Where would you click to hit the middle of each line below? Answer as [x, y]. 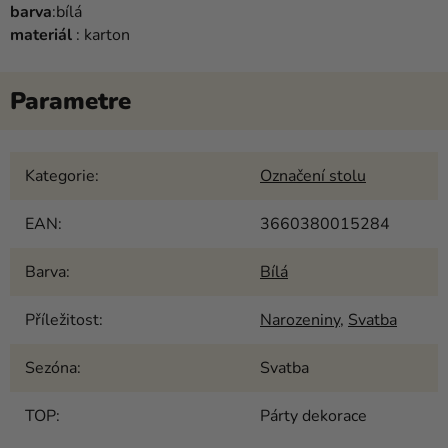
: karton [101, 34]
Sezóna [51, 367]
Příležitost [62, 319]
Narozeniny [300, 319]
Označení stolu [313, 175]
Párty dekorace [313, 415]
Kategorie [60, 175]
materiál [41, 34]
